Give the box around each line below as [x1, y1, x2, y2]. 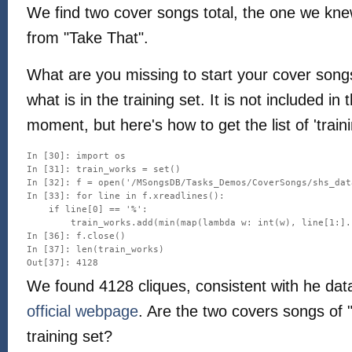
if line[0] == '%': [27, 204, 148, 214]
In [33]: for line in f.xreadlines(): [27, 191, 225, 201]
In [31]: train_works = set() [27, 164, 181, 174]
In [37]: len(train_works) [27, 244, 164, 255]
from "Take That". [27, 29, 148, 46]
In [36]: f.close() [27, 231, 126, 241]
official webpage [27, 302, 138, 320]
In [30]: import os [27, 151, 126, 161]
